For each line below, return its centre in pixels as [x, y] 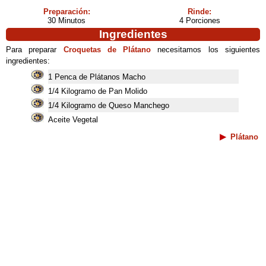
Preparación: [66, 12]
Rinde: [199, 12]
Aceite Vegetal [73, 120]
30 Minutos [66, 20]
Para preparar [35, 50]
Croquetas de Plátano [107, 50]
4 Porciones [199, 20]
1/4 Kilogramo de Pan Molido [98, 91]
